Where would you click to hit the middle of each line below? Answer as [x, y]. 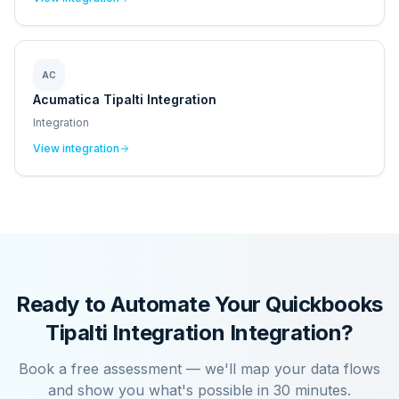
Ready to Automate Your [141, 304]
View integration [76, 148]
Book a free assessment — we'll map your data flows [199, 369]
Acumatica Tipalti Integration [125, 99]
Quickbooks [324, 304]
